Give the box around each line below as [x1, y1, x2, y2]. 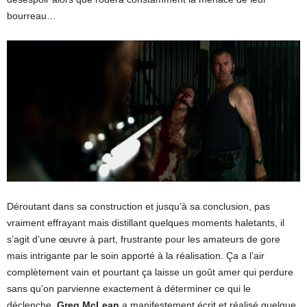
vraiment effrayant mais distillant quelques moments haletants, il [7, 217, 284, 229]
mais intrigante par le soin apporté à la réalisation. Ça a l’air [7, 250, 265, 262]
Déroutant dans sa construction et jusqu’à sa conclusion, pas [7, 201, 270, 212]
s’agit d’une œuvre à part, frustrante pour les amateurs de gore [7, 234, 280, 245]
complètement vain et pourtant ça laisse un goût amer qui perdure [7, 267, 293, 278]
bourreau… [7, 10, 56, 22]
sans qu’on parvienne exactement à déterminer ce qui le [7, 283, 251, 295]
